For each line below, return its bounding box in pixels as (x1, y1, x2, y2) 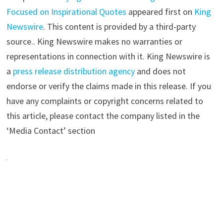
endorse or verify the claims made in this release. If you (6, 80, 211, 92)
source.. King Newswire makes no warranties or (6, 35, 182, 47)
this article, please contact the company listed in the (6, 110, 200, 121)
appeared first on (126, 5, 194, 17)
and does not (134, 65, 186, 77)
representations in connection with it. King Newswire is (6, 50, 210, 62)
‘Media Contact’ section (6, 124, 95, 136)
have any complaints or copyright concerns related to (6, 95, 203, 107)
